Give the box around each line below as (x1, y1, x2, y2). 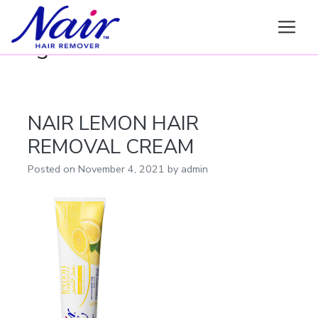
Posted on (28, 162, 78, 176)
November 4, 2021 (78, 162, 165, 176)
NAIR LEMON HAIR (28, 110, 199, 137)
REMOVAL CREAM (28, 133, 194, 160)
